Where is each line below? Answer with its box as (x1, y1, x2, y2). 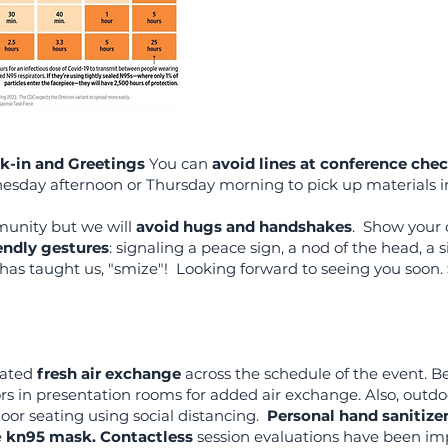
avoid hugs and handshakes (136, 217, 352, 236)
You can (149, 154, 212, 173)
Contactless (100, 427, 193, 446)
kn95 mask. (6, 427, 96, 446)
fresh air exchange (37, 364, 181, 383)
